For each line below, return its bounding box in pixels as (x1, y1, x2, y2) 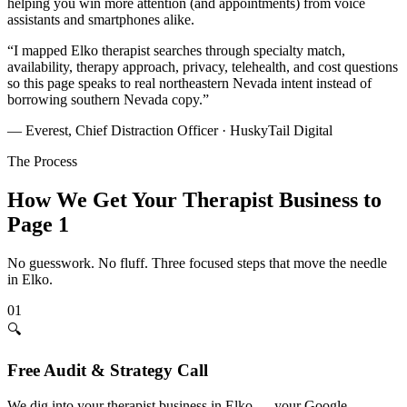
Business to (273, 188, 382, 213)
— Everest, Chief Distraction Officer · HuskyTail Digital (7, 123, 333, 139)
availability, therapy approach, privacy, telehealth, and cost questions (7, 59, 398, 75)
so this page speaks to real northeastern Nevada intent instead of (7, 75, 372, 92)
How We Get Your (7, 188, 183, 213)
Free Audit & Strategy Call (7, 360, 208, 380)
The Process (7, 154, 77, 170)
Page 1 (7, 213, 69, 237)
